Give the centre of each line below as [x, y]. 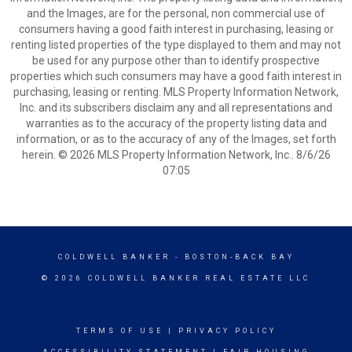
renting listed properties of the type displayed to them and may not [176, 45]
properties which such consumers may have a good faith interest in [176, 76]
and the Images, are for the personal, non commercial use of [176, 13]
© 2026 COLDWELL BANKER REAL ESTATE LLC [176, 278]
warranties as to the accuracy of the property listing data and [176, 123]
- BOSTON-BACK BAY [232, 257]
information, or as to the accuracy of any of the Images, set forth [176, 139]
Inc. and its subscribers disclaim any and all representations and [176, 108]
